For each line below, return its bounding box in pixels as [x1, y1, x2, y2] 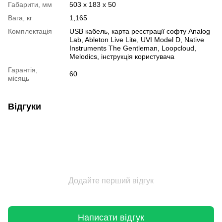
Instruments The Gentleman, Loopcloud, [69, 44, 196, 52]
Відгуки [8, 101, 41, 111]
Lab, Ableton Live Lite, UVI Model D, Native [69, 35, 204, 44]
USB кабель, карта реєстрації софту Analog [69, 27, 210, 35]
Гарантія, [8, 65, 38, 74]
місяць [8, 74, 29, 82]
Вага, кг [8, 13, 32, 22]
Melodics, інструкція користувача [69, 52, 174, 60]
